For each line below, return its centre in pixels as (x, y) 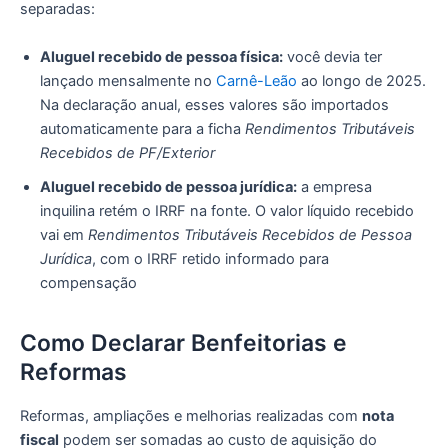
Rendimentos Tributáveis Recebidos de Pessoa (250, 234)
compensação (88, 282)
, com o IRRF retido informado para (210, 258)
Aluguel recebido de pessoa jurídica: (168, 186)
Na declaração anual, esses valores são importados (214, 104)
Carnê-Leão (256, 80)
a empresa (334, 186)
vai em (64, 234)
